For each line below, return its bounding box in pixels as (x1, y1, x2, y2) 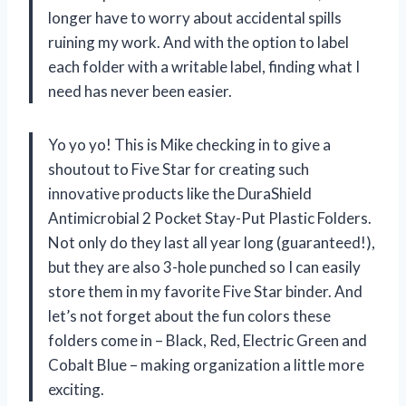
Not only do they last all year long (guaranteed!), (48, 232, 375, 252)
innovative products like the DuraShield (48, 183, 312, 203)
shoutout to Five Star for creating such (48, 159, 309, 179)
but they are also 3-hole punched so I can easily (48, 256, 361, 276)
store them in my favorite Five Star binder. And (48, 281, 362, 301)
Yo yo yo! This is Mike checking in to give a (48, 134, 331, 154)
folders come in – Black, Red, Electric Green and (48, 330, 367, 350)
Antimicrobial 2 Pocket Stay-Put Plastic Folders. (48, 208, 372, 227)
